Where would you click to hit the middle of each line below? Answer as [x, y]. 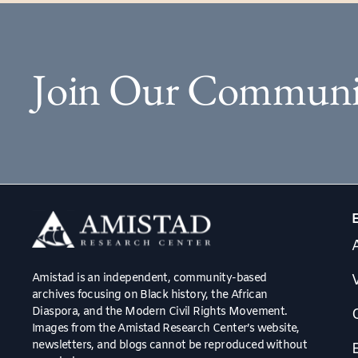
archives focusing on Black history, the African [150, 296]
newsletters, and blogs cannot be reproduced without [170, 346]
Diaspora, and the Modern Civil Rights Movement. [160, 312]
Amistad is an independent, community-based [149, 279]
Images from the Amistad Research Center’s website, [166, 329]
